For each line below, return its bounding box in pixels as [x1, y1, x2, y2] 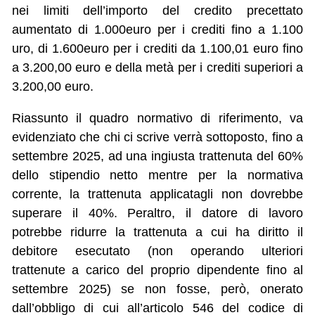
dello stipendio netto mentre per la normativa [11, 168, 304, 183]
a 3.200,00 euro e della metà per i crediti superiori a [11, 60, 304, 75]
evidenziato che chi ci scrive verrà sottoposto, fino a [11, 130, 304, 145]
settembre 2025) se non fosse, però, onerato [11, 282, 304, 297]
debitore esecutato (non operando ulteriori [11, 244, 304, 259]
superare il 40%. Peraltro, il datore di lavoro [11, 206, 304, 221]
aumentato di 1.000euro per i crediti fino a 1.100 [11, 22, 304, 37]
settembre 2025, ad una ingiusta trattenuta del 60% [11, 149, 304, 164]
